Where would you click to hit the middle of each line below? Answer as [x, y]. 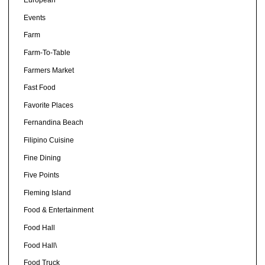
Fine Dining [42, 158]
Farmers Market [49, 70]
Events [34, 17]
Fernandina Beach [53, 123]
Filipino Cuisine [49, 140]
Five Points [41, 175]
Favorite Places [48, 105]
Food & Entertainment [58, 210]
